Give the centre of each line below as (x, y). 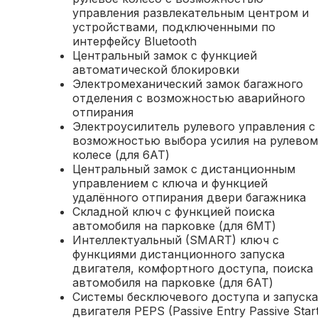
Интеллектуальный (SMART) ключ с (176, 240)
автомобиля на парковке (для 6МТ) (174, 226)
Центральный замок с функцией (165, 55)
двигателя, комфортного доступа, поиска (193, 268)
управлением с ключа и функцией (170, 183)
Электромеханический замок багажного (188, 84)
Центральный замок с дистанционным (184, 169)
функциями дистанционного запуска (179, 254)
